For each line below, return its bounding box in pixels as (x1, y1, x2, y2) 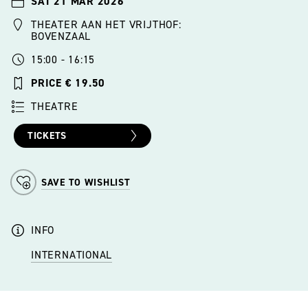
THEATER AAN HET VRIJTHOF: (31, 17, 181, 32)
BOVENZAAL (31, 29, 91, 44)
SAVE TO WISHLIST (41, 176, 131, 190)
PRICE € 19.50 (31, 76, 106, 91)
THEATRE (31, 99, 78, 114)
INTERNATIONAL (31, 247, 113, 263)
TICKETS (27, 129, 67, 143)
